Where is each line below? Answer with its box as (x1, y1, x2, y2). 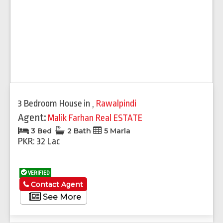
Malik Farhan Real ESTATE (48, 112, 142, 123)
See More (40, 192, 81, 202)
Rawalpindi (96, 98, 136, 109)
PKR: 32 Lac (18, 135, 60, 147)
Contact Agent (29, 179, 84, 189)
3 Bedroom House (18, 98, 82, 109)
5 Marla (102, 126, 130, 135)
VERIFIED (27, 169, 50, 176)
